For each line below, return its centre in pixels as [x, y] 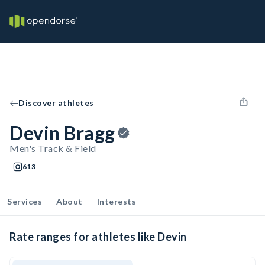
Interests [116, 201]
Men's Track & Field [53, 148]
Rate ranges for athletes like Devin [98, 237]
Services [25, 201]
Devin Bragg [62, 133]
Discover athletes [56, 103]
